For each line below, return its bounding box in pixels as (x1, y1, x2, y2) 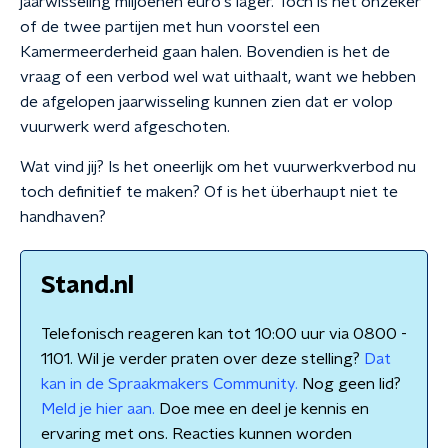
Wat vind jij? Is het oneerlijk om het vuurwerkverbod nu (20, 159, 416, 175)
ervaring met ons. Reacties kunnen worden (41, 426, 352, 442)
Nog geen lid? (298, 376, 401, 392)
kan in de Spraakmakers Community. (41, 376, 298, 392)
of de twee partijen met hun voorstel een (20, 19, 320, 35)
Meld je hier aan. (41, 401, 155, 417)
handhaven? (20, 209, 106, 225)
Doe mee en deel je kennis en (155, 401, 369, 417)
